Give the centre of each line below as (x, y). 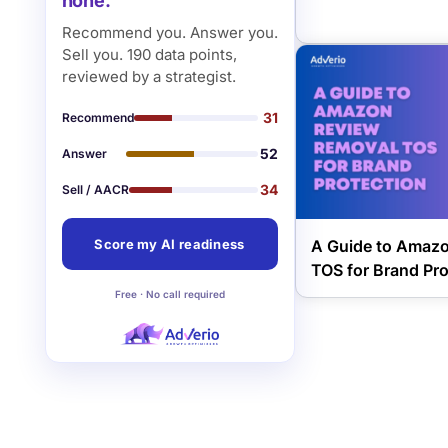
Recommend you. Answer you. (169, 32)
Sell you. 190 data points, (149, 54)
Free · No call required (169, 294)
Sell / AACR (95, 189)
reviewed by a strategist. (148, 76)
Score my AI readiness (169, 244)
